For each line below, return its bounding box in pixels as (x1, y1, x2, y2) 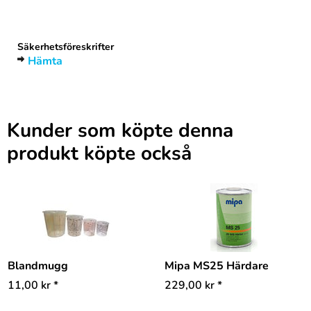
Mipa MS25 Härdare (165, 258, 269, 274)
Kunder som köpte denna (7, 117, 233, 144)
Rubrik (18, 14, 52, 29)
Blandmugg (8, 258, 68, 274)
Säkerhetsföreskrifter (17, 40, 114, 53)
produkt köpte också (7, 140, 192, 167)
